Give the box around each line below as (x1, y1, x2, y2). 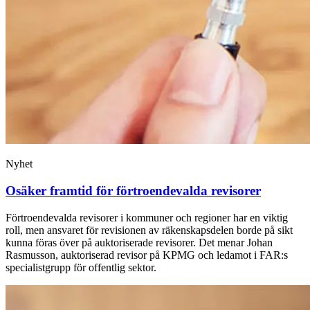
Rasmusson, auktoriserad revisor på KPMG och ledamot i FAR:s (6, 248, 288, 261)
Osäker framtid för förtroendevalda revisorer (6, 183, 261, 198)
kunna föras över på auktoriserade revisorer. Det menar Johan (6, 236, 273, 248)
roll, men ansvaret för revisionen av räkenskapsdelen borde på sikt (6, 224, 293, 236)
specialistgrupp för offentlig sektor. (6, 261, 156, 273)
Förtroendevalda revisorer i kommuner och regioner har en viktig (6, 211, 288, 224)
